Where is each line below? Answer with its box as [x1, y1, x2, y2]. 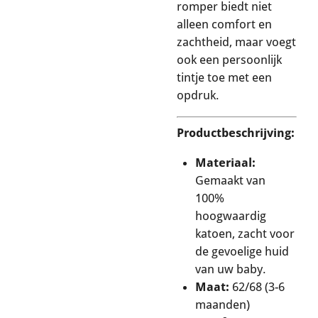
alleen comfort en [177, 16, 272, 31]
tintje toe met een [177, 70, 272, 84]
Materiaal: [195, 155, 256, 170]
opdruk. [177, 87, 219, 102]
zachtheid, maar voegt [177, 34, 296, 49]
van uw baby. [195, 262, 266, 277]
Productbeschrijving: [177, 125, 295, 140]
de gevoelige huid [195, 244, 289, 259]
